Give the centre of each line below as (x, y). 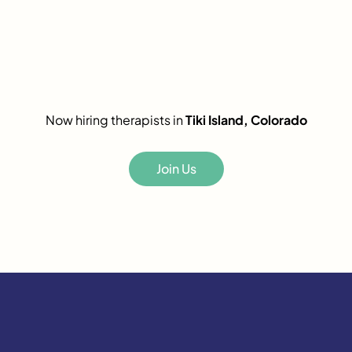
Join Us (176, 168)
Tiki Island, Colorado (246, 120)
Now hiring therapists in (115, 120)
